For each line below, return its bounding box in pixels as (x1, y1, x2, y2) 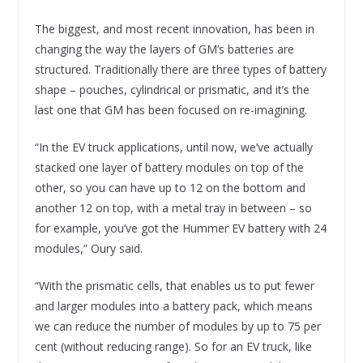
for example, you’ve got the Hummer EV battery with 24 (34, 220, 327, 236)
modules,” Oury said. (34, 240, 143, 256)
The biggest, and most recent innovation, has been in (34, 20, 314, 36)
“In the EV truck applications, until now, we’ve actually (34, 139, 313, 155)
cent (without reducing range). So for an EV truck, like (34, 338, 312, 354)
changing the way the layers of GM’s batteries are (34, 41, 294, 57)
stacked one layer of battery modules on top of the (34, 159, 304, 175)
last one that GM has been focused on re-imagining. (34, 101, 307, 117)
